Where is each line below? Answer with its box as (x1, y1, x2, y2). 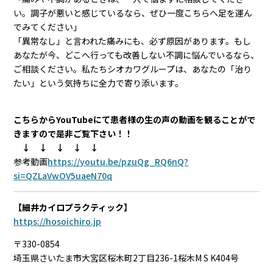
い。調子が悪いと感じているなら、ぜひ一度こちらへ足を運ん (13, 6, 253, 19)
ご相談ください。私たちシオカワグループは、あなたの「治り (13, 62, 252, 75)
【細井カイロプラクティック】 (13, 200, 133, 213)
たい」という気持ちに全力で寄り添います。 (13, 76, 184, 89)
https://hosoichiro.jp (13, 214, 102, 227)
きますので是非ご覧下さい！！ (13, 127, 133, 140)
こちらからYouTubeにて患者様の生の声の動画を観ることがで (13, 113, 256, 126)
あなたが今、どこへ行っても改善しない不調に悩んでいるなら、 (13, 48, 260, 61)
